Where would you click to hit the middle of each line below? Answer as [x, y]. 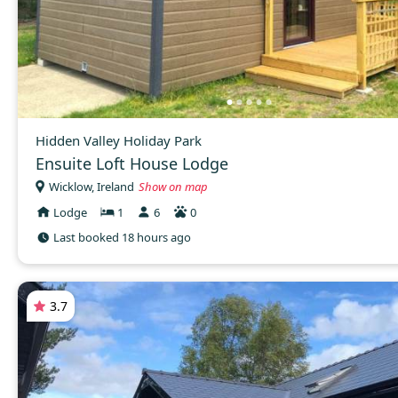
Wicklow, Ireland [92, 186]
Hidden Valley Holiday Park [119, 141]
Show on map [173, 186]
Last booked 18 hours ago [122, 238]
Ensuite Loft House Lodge [132, 164]
